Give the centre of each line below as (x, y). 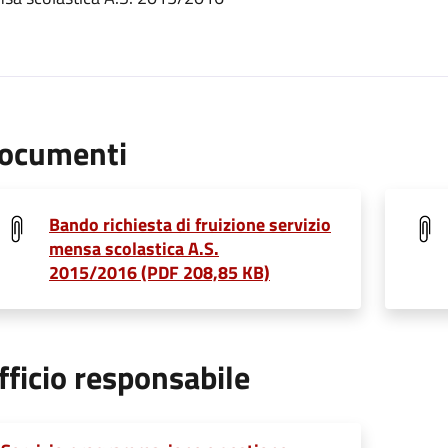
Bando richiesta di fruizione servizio (190, 225)
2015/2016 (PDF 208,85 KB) (159, 273)
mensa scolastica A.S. (134, 249)
